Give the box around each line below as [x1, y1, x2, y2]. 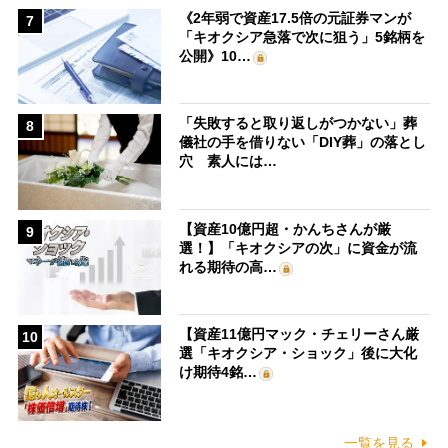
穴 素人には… [179, 153, 278, 170]
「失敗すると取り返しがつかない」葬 [179, 115, 418, 132]
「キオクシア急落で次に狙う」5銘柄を [179, 28, 426, 45]
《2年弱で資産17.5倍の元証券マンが [179, 9, 412, 26]
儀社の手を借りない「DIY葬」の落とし [179, 134, 427, 151]
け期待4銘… [179, 364, 258, 381]
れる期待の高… [179, 258, 278, 275]
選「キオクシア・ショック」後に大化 [179, 345, 418, 362]
